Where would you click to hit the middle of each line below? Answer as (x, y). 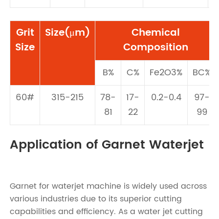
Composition (155, 48)
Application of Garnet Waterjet (107, 145)
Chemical (155, 33)
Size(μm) (67, 33)
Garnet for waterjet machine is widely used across (108, 186)
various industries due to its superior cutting (96, 199)
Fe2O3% (166, 73)
